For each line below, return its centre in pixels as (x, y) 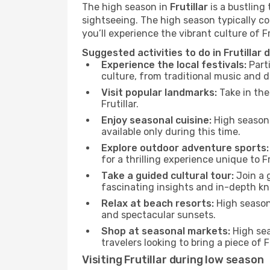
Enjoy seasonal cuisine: (156, 120)
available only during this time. (171, 132)
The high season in (126, 7)
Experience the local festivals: (174, 65)
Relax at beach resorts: (158, 203)
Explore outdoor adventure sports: (185, 148)
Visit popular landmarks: (159, 93)
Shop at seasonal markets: (166, 231)
